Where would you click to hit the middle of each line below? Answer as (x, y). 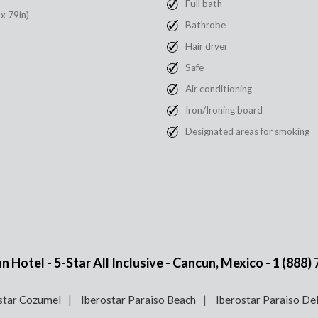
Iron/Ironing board (224, 110)
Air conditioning (219, 89)
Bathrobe (206, 25)
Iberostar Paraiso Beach (138, 300)
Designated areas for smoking (248, 132)
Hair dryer (207, 46)
